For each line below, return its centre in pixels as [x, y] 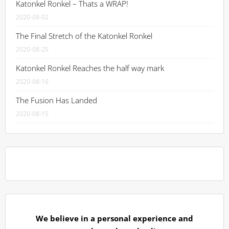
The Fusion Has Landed [56, 100]
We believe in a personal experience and [114, 218]
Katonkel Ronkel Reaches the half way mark [90, 68]
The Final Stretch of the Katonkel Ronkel [84, 36]
